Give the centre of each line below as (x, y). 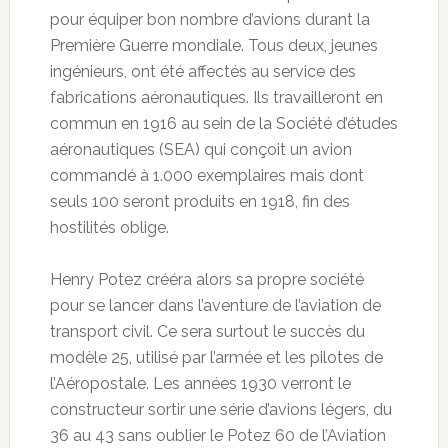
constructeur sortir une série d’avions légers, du (220, 409)
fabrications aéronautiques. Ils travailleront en (216, 97)
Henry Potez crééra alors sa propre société (206, 279)
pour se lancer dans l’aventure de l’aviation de (215, 305)
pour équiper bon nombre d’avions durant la (209, 19)
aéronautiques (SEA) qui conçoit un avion (200, 149)
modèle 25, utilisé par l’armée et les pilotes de (216, 357)
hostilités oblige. (109, 227)
